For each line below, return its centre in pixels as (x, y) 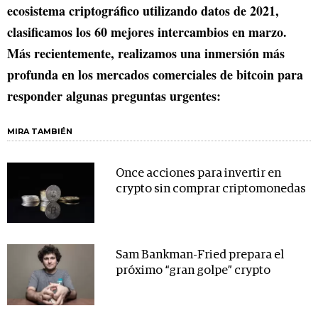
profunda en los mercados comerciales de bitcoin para (155, 74)
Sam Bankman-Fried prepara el (199, 256)
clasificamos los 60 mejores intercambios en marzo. (147, 32)
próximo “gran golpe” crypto (193, 271)
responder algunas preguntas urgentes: (114, 95)
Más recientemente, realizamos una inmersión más (146, 53)
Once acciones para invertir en (198, 173)
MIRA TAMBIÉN (40, 131)
